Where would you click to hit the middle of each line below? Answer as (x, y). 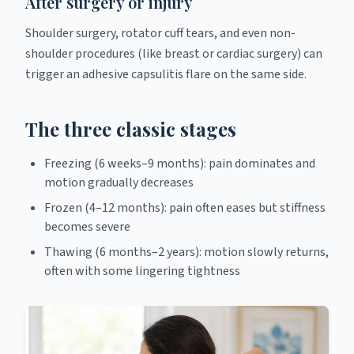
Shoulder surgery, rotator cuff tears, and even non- (160, 33)
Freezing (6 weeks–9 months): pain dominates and (180, 164)
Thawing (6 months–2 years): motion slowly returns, (186, 252)
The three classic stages (131, 129)
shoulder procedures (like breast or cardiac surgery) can (174, 54)
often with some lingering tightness (142, 271)
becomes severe (87, 227)
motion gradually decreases (119, 183)
